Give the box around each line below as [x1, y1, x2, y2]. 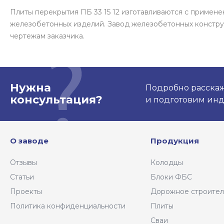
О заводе [10, 136, 48, 146]
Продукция [150, 136, 199, 146]
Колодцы [150, 158, 183, 167]
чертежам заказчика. [10, 31, 84, 41]
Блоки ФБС [150, 172, 192, 182]
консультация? [10, 93, 102, 107]
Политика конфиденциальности [10, 201, 125, 211]
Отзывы [10, 158, 37, 167]
